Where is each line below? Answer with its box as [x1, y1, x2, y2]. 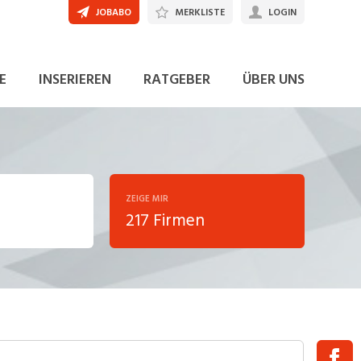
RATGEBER [143, 68, 210, 91]
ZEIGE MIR [125, 192, 168, 206]
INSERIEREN [38, 68, 111, 91]
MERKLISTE [174, 5, 225, 20]
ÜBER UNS [242, 68, 305, 91]
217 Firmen [125, 207, 205, 234]
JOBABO [95, 5, 131, 20]
